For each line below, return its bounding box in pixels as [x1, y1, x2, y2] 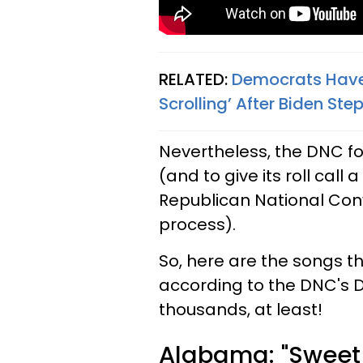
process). [159, 213, 236, 236]
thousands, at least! [159, 298, 322, 321]
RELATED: [159, 68, 232, 91]
